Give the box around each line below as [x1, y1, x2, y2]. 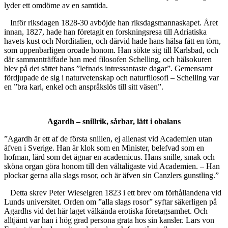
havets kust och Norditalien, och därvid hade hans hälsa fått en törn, [4, 37, 221, 46]
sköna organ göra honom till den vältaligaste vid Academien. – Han [4, 162, 220, 171]
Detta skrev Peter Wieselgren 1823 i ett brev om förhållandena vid [10, 188, 221, 197]
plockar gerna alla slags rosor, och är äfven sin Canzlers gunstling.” [4, 171, 219, 180]
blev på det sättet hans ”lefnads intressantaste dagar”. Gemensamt [4, 64, 213, 73]
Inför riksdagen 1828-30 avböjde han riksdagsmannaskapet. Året [10, 18, 218, 27]
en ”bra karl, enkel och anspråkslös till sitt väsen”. [4, 82, 163, 92]
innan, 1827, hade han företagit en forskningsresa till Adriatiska [4, 27, 207, 37]
